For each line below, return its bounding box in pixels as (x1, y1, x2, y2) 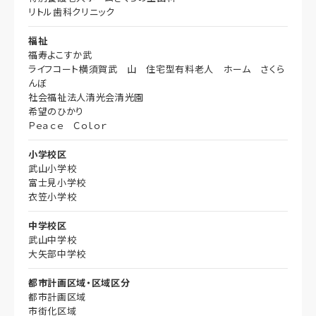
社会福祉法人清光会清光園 (28, 90, 144, 104)
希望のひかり (28, 104, 84, 119)
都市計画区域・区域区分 (28, 276, 130, 290)
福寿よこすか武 (28, 48, 92, 62)
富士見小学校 (28, 176, 86, 190)
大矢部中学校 (28, 247, 86, 261)
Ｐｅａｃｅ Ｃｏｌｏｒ (28, 119, 107, 133)
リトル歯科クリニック (28, 5, 115, 19)
